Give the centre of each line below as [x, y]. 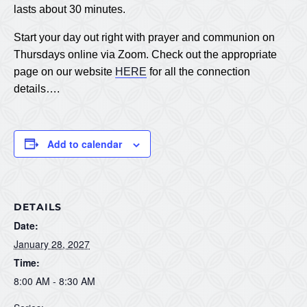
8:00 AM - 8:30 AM [54, 281]
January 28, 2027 [52, 244]
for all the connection [198, 71]
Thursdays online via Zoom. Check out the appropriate [145, 54]
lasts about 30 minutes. [70, 9]
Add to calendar [85, 144]
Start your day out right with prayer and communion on [144, 37]
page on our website [64, 71]
